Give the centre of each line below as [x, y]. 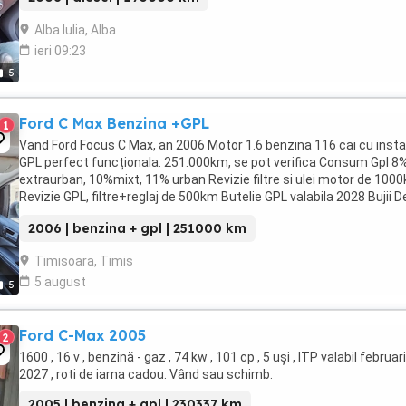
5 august [60, 282]
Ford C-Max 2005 [82, 335]
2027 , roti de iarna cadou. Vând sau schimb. [146, 374]
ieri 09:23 [60, 51]
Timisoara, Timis [84, 261]
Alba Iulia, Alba [75, 30]
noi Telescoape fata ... [83, 214]
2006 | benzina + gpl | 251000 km [137, 228]
